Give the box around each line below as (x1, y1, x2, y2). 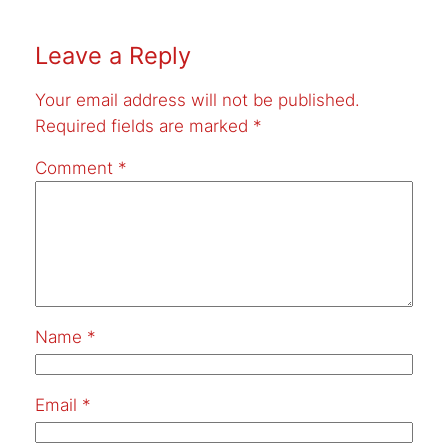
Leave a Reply (34, 40, 191, 70)
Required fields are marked (34, 115, 253, 136)
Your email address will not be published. (34, 89, 360, 110)
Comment (34, 158, 118, 179)
